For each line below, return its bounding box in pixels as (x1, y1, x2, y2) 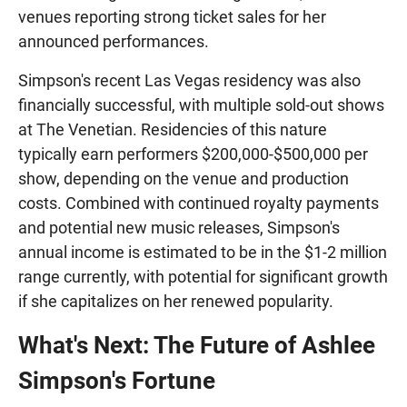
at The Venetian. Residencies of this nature (18, 119, 327, 139)
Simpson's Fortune (18, 366, 215, 394)
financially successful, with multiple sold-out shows (18, 94, 384, 114)
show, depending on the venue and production (18, 168, 349, 188)
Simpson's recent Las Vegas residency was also (18, 70, 361, 90)
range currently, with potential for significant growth (18, 266, 388, 286)
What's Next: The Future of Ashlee (18, 331, 375, 359)
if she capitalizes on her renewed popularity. (18, 291, 333, 311)
